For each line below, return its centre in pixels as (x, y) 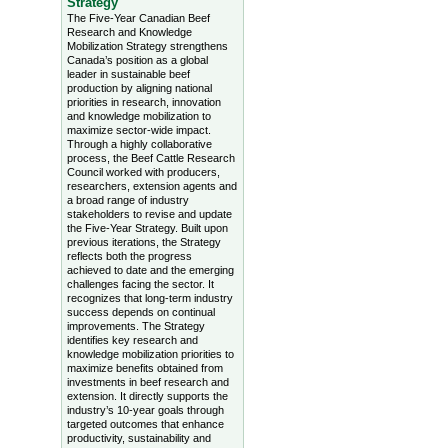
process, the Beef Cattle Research (150, 158)
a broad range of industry (127, 200)
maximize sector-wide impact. (138, 130)
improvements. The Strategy (135, 326)
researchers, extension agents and (151, 186)
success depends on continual (140, 312)
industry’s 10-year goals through (145, 410)
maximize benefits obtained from (144, 368)
